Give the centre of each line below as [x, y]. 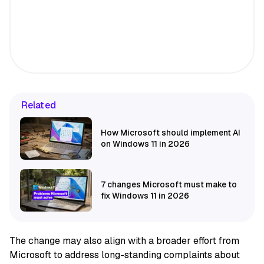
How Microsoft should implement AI [171, 132]
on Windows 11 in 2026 [145, 143]
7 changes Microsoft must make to [169, 184]
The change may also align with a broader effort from [124, 240]
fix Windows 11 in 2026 [145, 195]
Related [39, 105]
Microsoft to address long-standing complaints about [125, 255]
